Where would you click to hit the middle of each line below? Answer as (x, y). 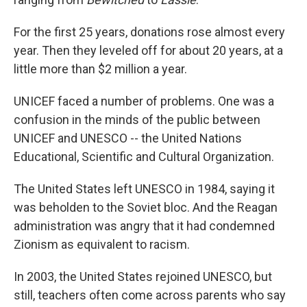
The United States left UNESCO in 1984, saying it (144, 189)
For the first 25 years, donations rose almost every (149, 32)
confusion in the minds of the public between (137, 120)
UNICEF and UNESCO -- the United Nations (128, 138)
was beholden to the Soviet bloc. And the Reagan (146, 207)
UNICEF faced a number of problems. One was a (144, 101)
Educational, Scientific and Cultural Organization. (144, 157)
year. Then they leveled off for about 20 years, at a (148, 50)
